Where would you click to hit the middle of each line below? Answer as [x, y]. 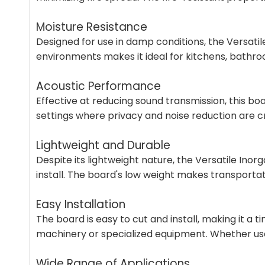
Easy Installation [81, 204]
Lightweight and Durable [103, 145]
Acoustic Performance [98, 86]
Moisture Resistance [92, 27]
